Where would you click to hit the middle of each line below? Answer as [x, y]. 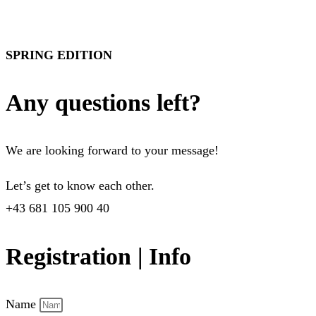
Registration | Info [98, 256]
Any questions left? [103, 103]
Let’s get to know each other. [80, 186]
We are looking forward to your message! [112, 151]
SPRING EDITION [59, 55]
